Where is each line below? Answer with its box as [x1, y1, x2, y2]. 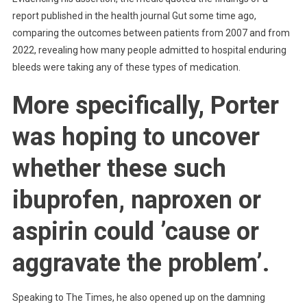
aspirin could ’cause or [12, 217, 259, 246]
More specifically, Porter [12, 90, 279, 120]
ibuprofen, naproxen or [12, 185, 261, 214]
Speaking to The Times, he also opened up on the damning [12, 291, 265, 303]
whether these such [12, 153, 226, 183]
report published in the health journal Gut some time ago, [12, 10, 256, 21]
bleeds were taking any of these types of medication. [12, 61, 241, 73]
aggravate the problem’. [12, 248, 269, 278]
